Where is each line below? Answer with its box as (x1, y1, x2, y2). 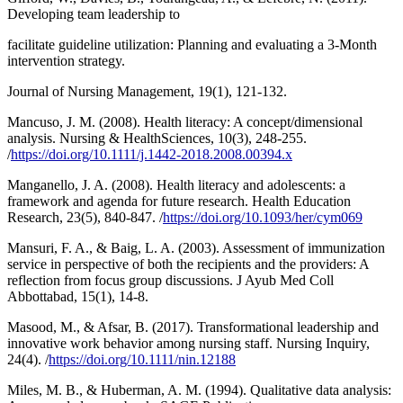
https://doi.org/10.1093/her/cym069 (163, 209, 363, 225)
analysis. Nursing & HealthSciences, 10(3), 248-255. (7, 130, 307, 146)
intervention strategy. (7, 52, 125, 68)
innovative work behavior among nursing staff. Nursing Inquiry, (7, 335, 370, 351)
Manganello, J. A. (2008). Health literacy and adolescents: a (7, 176, 345, 193)
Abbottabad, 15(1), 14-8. (7, 288, 148, 304)
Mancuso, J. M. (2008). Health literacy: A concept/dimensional (7, 113, 363, 130)
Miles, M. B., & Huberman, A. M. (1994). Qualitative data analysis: (7, 381, 391, 398)
